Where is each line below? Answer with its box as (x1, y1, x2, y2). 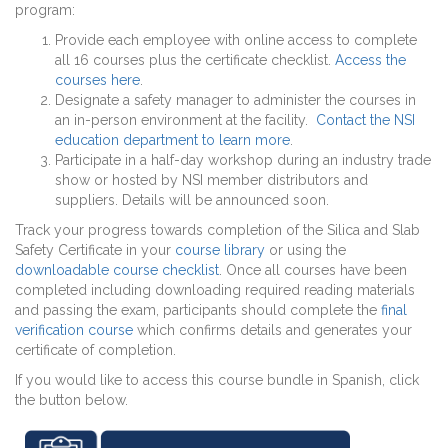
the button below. (15, 392, 132, 409)
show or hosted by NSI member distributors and (55, 172, 368, 189)
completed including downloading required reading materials (15, 282, 415, 299)
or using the (265, 242, 346, 259)
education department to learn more (55, 132, 290, 149)
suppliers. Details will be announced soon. (55, 192, 337, 209)
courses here (55, 72, 140, 89)
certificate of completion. (15, 342, 176, 359)
